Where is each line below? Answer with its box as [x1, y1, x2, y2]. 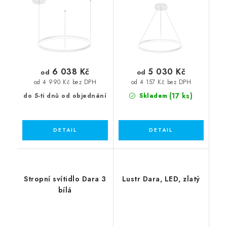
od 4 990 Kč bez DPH [33, 78, 96, 86]
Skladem [137, 91, 168, 101]
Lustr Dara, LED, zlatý [122, 174, 200, 184]
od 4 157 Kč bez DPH [131, 78, 191, 86]
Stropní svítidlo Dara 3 [24, 174, 106, 184]
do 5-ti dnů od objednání [23, 91, 107, 101]
